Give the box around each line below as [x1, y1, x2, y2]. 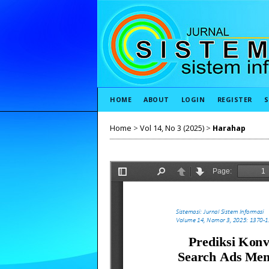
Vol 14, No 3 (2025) [140, 122, 204, 133]
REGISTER [217, 95, 252, 104]
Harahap [213, 122, 246, 133]
